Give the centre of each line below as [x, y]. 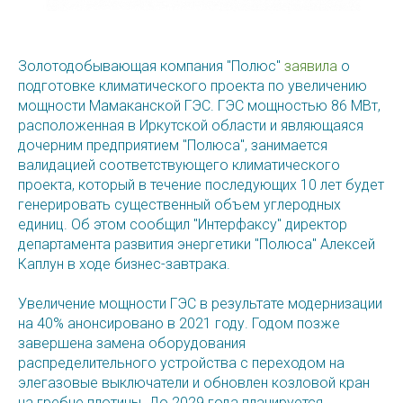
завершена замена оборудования [132, 344]
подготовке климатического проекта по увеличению [193, 86]
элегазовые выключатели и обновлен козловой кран [194, 383]
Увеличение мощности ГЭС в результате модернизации [200, 304]
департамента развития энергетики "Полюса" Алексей [197, 245]
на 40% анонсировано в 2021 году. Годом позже [179, 324]
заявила [311, 67]
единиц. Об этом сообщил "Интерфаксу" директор [183, 225]
